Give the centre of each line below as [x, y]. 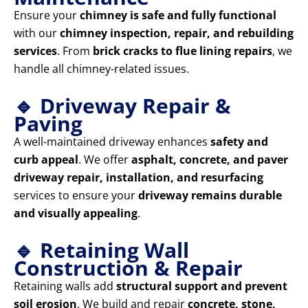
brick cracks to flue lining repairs [183, 51]
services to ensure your [76, 196]
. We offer [105, 160]
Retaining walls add [65, 286]
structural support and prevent [202, 286]
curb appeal [46, 160]
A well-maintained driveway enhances [112, 142]
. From [75, 51]
